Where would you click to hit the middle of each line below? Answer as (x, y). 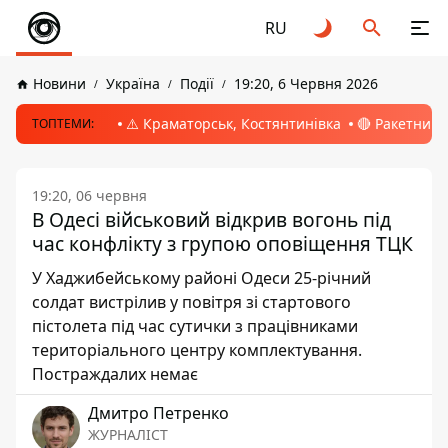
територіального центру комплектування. (197, 350)
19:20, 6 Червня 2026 (306, 83)
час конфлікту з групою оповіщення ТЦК (222, 243)
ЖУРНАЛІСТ (128, 434)
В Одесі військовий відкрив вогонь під (211, 219)
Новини (59, 83)
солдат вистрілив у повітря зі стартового (191, 302)
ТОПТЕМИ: (63, 123)
